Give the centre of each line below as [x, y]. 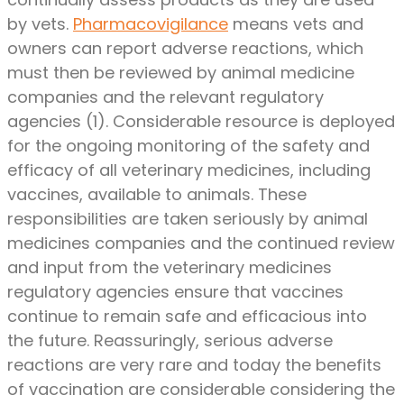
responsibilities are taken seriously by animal [188, 219]
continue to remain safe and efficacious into [187, 317]
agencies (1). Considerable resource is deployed [201, 122]
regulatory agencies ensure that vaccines [175, 292]
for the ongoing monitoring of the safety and [188, 146]
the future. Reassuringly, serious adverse [170, 341]
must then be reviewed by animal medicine [181, 73]
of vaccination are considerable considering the [201, 390]
